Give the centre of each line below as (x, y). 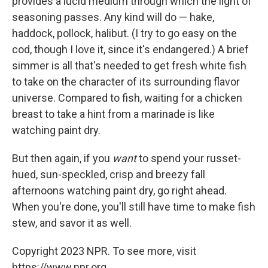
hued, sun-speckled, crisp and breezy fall (109, 174)
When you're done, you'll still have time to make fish (134, 207)
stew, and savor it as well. (72, 223)
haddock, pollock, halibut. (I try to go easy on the (124, 33)
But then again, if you (62, 158)
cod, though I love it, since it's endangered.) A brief (130, 49)
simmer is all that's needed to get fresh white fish (129, 66)
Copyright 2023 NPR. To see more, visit (104, 251)
